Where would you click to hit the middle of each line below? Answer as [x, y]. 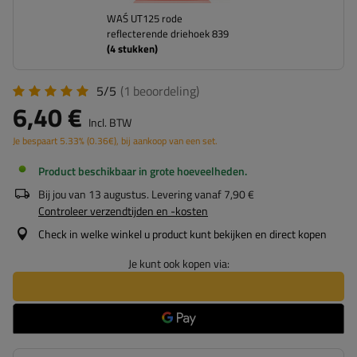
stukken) [136, 49]
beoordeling [165, 91]
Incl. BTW [109, 122]
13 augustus [118, 194]
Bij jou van [62, 194]
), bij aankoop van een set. [166, 141]
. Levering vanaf [184, 194]
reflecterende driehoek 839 [167, 33]
